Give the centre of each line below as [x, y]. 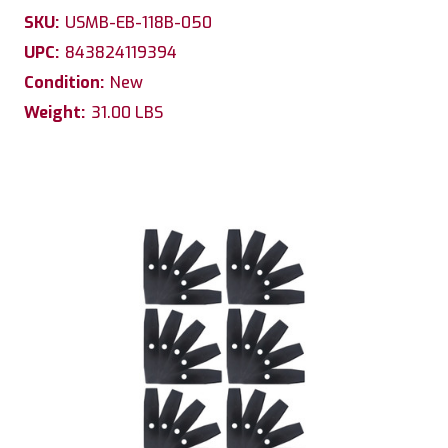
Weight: [54, 112]
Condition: [64, 82]
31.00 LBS [127, 112]
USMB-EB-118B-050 [138, 22]
